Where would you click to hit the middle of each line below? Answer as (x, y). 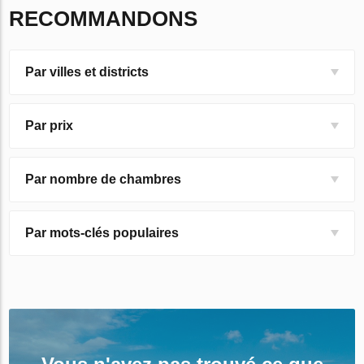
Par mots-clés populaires (102, 233)
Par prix (50, 126)
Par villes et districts (87, 72)
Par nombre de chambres (104, 180)
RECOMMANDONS (104, 19)
